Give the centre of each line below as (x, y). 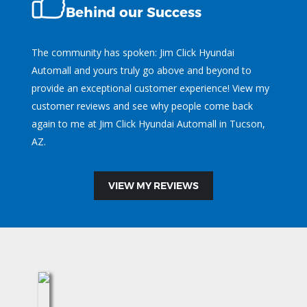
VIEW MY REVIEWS (153, 185)
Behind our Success (134, 11)
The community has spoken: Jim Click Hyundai (133, 52)
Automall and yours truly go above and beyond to (142, 70)
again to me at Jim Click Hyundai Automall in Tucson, (148, 123)
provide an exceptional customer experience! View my (150, 88)
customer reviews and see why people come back (142, 106)
